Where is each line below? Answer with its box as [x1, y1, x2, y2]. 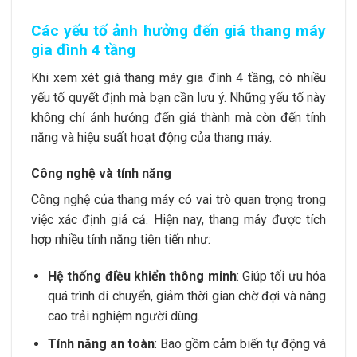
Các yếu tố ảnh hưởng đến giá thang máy [31, 21, 326, 40]
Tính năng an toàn [47, 335, 155, 351]
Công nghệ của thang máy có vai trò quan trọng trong [31, 192, 326, 208]
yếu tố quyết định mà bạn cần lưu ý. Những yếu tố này [31, 89, 326, 105]
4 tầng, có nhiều [231, 69, 327, 85]
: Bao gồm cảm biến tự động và [154, 335, 327, 351]
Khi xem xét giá [31, 69, 125, 85]
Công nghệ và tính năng [31, 166, 171, 182]
